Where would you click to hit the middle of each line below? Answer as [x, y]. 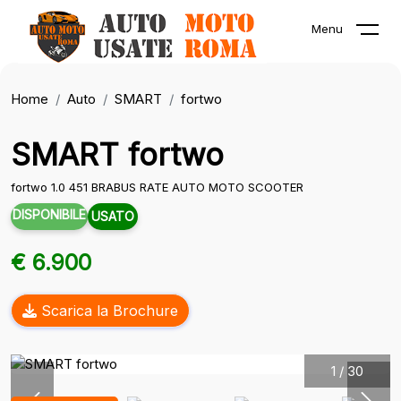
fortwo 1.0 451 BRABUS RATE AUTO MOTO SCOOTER [157, 187]
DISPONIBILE [49, 214]
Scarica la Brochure [107, 311]
